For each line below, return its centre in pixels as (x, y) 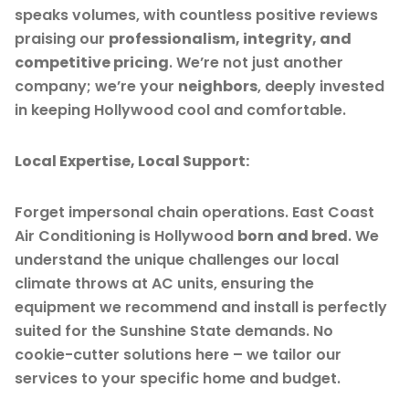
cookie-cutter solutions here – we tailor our (178, 354)
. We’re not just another (256, 62)
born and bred (293, 236)
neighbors (218, 86)
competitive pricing (92, 62)
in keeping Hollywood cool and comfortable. (180, 110)
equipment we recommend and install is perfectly (201, 307)
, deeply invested (321, 86)
